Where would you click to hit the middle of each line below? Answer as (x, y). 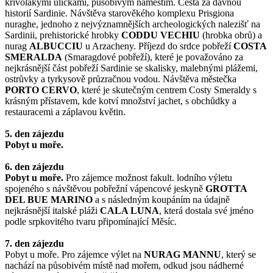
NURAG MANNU (183, 255)
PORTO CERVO (41, 90)
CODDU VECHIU (162, 35)
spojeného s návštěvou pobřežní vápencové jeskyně (105, 189)
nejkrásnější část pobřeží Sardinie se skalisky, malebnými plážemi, (131, 68)
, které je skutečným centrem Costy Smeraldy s (167, 90)
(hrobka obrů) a (232, 35)
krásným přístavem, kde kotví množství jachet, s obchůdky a (121, 101)
